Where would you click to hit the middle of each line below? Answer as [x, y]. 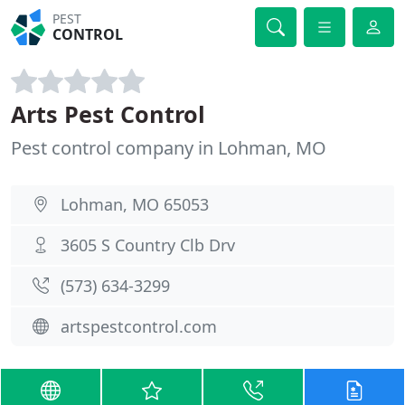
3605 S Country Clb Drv [148, 245]
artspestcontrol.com [139, 326]
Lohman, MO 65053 [135, 204]
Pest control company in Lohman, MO [169, 148]
